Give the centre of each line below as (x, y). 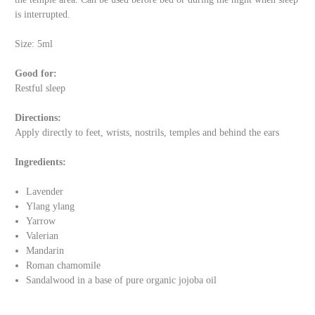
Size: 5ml (34, 44)
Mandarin (45, 251)
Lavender (45, 192)
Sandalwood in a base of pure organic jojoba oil (122, 281)
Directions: (38, 118)
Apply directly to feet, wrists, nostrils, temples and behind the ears (147, 133)
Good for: (36, 74)
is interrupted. (43, 15)
